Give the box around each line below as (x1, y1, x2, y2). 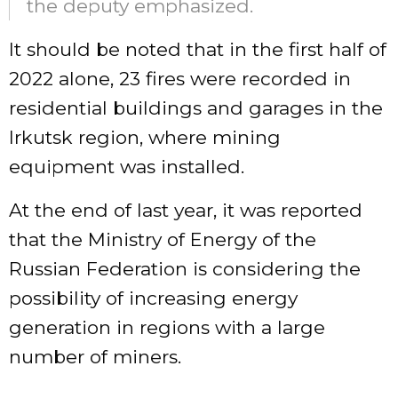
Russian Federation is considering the (9, 258, 361, 281)
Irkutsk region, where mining (9, 126, 281, 149)
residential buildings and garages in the (9, 97, 383, 120)
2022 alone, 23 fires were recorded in (9, 68, 351, 91)
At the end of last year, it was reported (9, 199, 362, 222)
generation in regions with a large (9, 316, 325, 339)
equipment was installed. (9, 155, 244, 179)
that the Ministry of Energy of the (9, 228, 316, 251)
